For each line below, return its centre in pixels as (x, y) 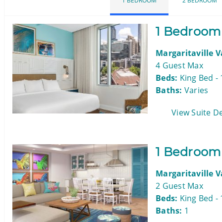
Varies (195, 90)
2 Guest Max (179, 186)
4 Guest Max (179, 66)
